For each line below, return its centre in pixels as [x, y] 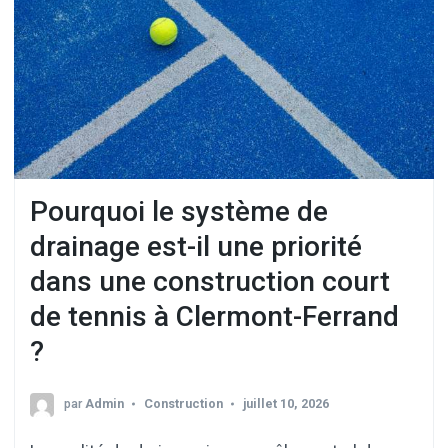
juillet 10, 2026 [286, 403]
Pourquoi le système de [179, 212]
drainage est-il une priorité [196, 247]
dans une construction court [210, 282]
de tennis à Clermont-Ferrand [214, 317]
